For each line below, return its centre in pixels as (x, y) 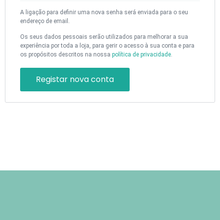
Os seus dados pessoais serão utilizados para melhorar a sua (104, 37)
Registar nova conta (75, 80)
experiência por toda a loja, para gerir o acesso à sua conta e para (107, 46)
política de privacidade (141, 55)
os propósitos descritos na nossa (66, 55)
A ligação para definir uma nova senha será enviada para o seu (104, 12)
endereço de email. (45, 21)
